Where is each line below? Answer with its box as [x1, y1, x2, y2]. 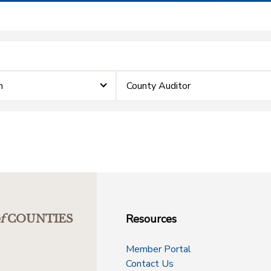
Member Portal [126, 243, 191, 256]
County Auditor [126, 79, 191, 93]
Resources [126, 212, 177, 226]
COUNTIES [7, 212, 73, 226]
